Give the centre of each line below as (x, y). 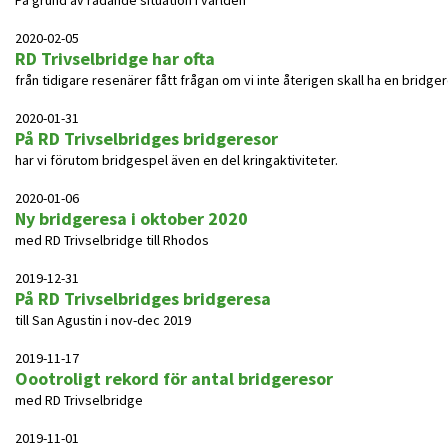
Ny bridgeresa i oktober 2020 (131, 218)
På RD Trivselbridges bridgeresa (143, 298)
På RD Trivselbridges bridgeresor (146, 138)
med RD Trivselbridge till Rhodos (112, 240)
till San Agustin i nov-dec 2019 (103, 320)
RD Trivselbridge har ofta (115, 58)
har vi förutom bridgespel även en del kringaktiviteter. (176, 160)
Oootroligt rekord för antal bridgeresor (174, 378)
